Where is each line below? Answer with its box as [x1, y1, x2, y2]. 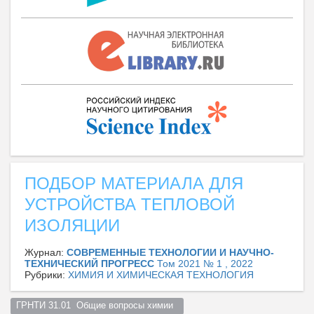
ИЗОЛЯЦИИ [25, 215, 120, 235]
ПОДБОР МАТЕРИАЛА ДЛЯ [25, 173, 243, 193]
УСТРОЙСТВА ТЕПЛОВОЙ [25, 194, 235, 214]
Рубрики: [25, 268, 68, 280]
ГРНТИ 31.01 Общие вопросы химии [15, 301, 179, 311]
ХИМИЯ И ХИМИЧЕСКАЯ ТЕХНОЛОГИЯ [68, 268, 254, 280]
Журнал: [25, 246, 67, 258]
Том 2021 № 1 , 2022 [157, 257, 253, 269]
